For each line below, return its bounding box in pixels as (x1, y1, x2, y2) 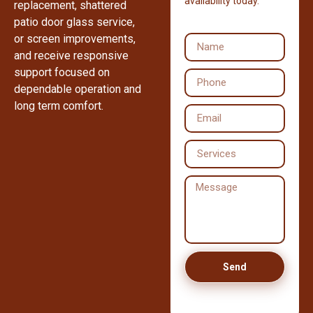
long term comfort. (14, 99, 103, 113)
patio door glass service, (14, 15, 135, 29)
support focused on (14, 66, 110, 80)
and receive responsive (14, 49, 129, 63)
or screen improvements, (14, 32, 136, 46)
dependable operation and (14, 82, 141, 96)
